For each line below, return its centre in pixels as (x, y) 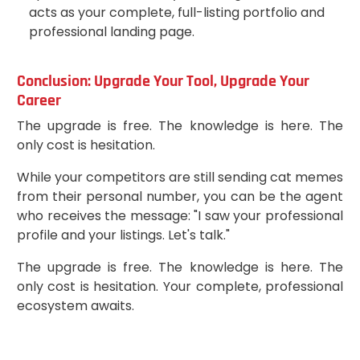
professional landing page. (111, 31)
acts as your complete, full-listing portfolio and (176, 12)
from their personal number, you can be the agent (180, 196)
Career (39, 100)
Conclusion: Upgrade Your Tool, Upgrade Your (163, 81)
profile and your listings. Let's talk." (123, 235)
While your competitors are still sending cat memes (180, 177)
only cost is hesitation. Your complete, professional (180, 286)
